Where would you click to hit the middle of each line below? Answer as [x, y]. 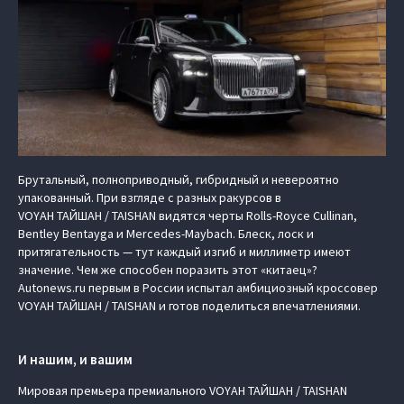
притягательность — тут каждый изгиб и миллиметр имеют [184, 252]
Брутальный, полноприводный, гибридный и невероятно [179, 179]
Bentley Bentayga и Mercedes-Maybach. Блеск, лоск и [166, 234]
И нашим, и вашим [75, 359]
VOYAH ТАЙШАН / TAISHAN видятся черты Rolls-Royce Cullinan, [188, 216]
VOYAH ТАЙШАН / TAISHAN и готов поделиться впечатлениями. [189, 306]
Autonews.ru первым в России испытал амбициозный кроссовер [198, 288]
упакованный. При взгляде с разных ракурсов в [150, 197]
